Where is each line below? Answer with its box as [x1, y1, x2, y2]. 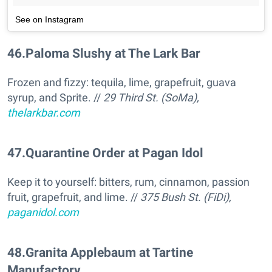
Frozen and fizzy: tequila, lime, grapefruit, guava [7, 76, 236, 89]
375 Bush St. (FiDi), [140, 191, 231, 204]
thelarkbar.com [7, 106, 80, 120]
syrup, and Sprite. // [7, 91, 103, 104]
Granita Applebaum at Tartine [25, 245, 193, 260]
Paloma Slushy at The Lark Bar [25, 46, 200, 61]
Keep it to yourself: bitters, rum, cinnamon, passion [7, 175, 250, 189]
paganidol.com [7, 206, 79, 219]
